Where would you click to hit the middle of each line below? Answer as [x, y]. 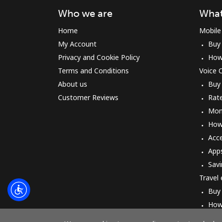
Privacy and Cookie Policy [99, 57]
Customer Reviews [88, 97]
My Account [77, 44]
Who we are [85, 13]
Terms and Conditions [93, 71]
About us [73, 84]
